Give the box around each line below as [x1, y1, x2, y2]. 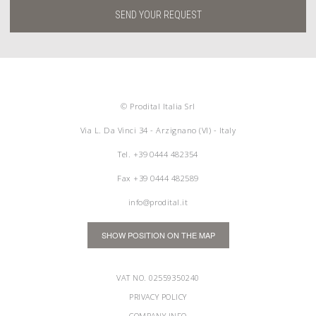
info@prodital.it [128, 197, 188, 207]
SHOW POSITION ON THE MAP [101, 229, 215, 241]
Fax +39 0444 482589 [117, 173, 199, 183]
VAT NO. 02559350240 [116, 272, 200, 283]
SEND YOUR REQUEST [114, 9, 202, 20]
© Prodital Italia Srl [121, 101, 195, 111]
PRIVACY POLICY [129, 291, 187, 302]
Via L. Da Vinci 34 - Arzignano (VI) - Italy [80, 125, 236, 135]
